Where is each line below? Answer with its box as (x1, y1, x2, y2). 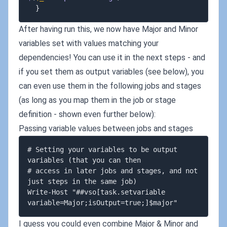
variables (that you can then (27, 156, 141, 164)
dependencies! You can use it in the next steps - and (19, 53, 205, 62)
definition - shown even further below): (19, 109, 156, 119)
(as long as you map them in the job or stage (19, 95, 176, 105)
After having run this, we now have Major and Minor (19, 24, 198, 34)
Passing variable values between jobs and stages (19, 124, 193, 133)
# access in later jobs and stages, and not (27, 167, 198, 175)
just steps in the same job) (27, 177, 137, 185)
